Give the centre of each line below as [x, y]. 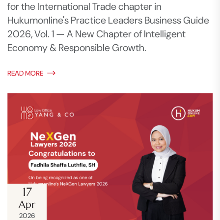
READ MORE [25, 73]
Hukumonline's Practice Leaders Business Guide [108, 20]
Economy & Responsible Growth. [77, 47]
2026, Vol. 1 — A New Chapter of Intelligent [96, 34]
